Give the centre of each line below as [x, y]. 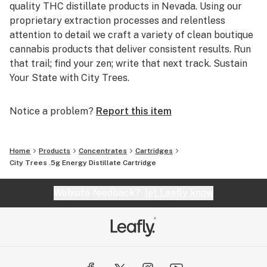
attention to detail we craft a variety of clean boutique [131, 35]
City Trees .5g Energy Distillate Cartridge [83, 163]
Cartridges [154, 151]
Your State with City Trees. [69, 78]
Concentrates [103, 151]
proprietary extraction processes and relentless [117, 21]
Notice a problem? [52, 111]
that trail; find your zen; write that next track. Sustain [128, 63]
